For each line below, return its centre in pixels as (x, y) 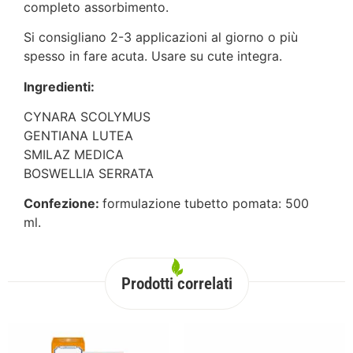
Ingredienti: (59, 86)
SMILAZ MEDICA (74, 154)
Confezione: (63, 204)
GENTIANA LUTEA (78, 135)
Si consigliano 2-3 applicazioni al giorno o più (161, 37)
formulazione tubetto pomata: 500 (206, 204)
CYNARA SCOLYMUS (87, 116)
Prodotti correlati (176, 283)
